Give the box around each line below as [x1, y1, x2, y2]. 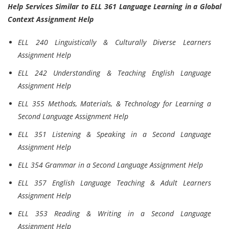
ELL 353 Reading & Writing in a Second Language [18, 209, 211, 218]
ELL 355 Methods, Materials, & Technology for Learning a [18, 99, 211, 108]
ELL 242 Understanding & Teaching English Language [18, 68, 211, 78]
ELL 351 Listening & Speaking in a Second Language [18, 129, 211, 139]
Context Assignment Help [8, 14, 94, 24]
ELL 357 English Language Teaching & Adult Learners [18, 178, 211, 188]
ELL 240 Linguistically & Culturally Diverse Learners [18, 37, 211, 47]
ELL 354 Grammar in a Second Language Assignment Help [18, 160, 203, 170]
